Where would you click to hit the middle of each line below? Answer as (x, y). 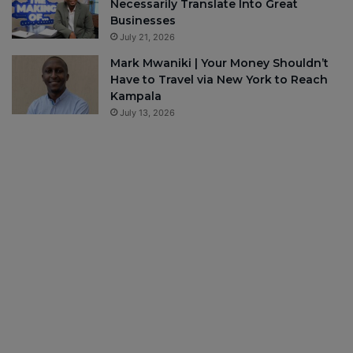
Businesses (143, 21)
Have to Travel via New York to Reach (219, 80)
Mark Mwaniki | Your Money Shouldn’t (219, 63)
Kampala (136, 97)
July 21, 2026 (147, 37)
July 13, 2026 (147, 113)
